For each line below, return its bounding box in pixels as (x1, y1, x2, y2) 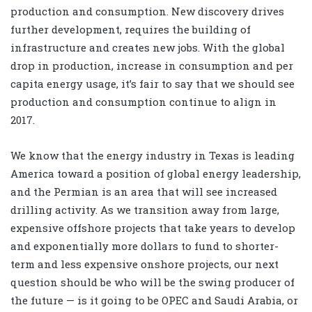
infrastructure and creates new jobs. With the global (10, 40, 285, 55)
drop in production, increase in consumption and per (10, 58, 293, 73)
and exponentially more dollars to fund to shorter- (10, 239, 279, 253)
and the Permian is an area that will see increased (10, 185, 277, 199)
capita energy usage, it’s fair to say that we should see (10, 77, 295, 91)
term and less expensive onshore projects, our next (10, 257, 279, 272)
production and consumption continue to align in (10, 95, 276, 109)
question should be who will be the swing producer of (10, 275, 295, 290)
